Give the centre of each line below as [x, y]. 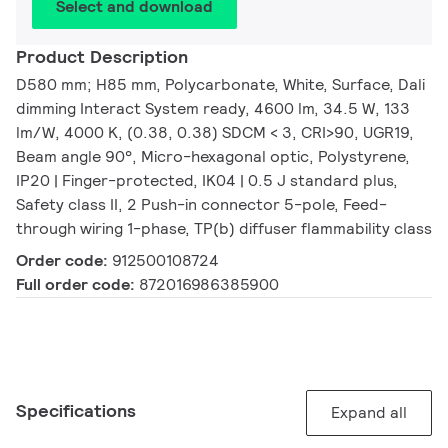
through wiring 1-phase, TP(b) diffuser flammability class [224, 229]
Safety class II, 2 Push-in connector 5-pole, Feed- [201, 205]
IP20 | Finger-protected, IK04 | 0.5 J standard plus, [207, 181]
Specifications [76, 411]
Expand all [369, 413]
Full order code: [77, 285]
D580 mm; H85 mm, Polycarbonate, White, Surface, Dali [220, 85]
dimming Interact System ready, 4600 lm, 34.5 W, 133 [213, 109]
